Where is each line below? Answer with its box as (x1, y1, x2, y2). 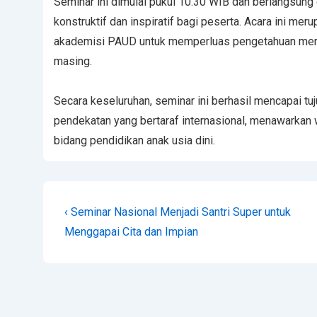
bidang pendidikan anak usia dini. (54, 134, 215, 147)
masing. (54, 54, 92, 68)
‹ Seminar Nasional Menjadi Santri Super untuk (64, 205, 291, 219)
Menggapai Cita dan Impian (64, 225, 198, 238)
